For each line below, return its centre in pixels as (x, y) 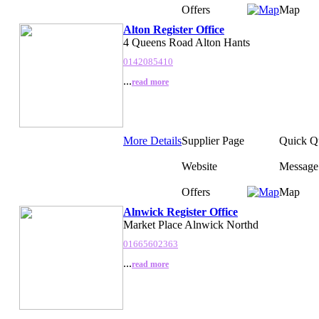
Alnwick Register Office (181, 211)
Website (199, 166)
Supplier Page (213, 140)
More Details (152, 140)
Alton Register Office (174, 29)
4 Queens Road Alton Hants (187, 42)
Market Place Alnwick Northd (191, 224)
